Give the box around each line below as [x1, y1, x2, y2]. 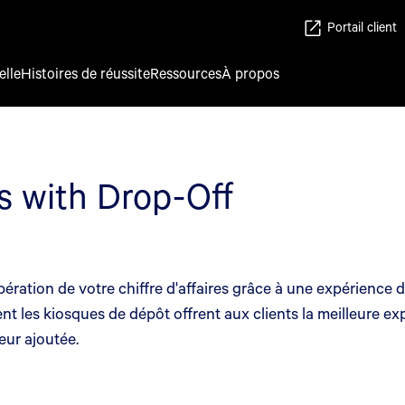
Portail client [327, 18, 397, 35]
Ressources [150, 63, 221, 82]
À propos [221, 63, 279, 82]
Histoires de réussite [21, 63, 150, 82]
